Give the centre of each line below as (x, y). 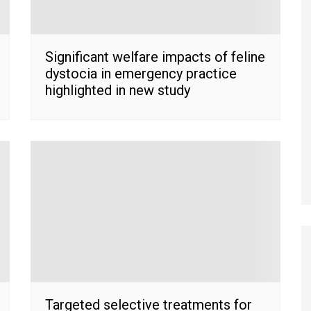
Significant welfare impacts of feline (155, 57)
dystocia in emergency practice (141, 74)
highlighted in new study (118, 91)
